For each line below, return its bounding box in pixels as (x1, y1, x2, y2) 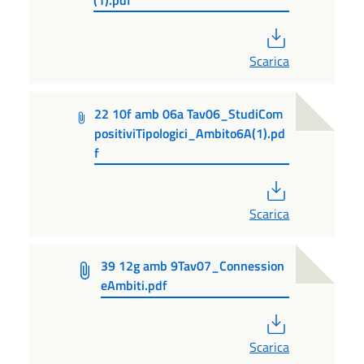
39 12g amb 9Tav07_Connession (101, 256, 285, 276)
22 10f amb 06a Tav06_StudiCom (94, 103, 284, 123)
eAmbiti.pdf (101, 275, 168, 296)
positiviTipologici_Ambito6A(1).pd (94, 123, 286, 143)
